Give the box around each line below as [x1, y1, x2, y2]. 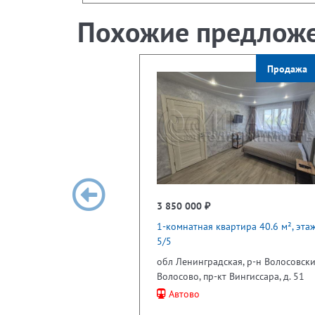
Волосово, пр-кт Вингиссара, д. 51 [157, 269, 304, 283]
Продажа [266, 61, 307, 75]
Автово [166, 287, 200, 300]
